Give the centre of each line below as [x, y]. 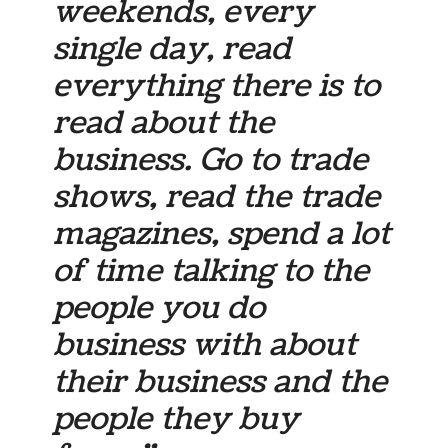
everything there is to [217, 85]
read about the [164, 122]
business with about [205, 344]
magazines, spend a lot [222, 233]
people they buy [176, 418]
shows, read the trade [217, 196]
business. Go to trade [211, 159]
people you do [159, 307]
